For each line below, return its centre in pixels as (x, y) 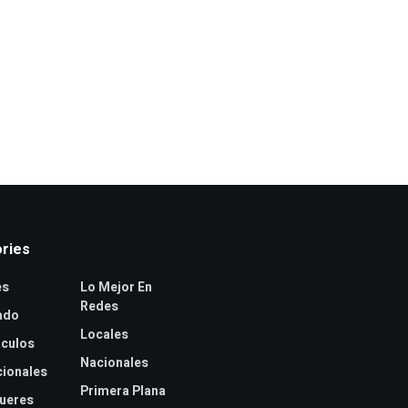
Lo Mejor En (116, 287)
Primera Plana (122, 391)
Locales (104, 335)
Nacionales (114, 363)
